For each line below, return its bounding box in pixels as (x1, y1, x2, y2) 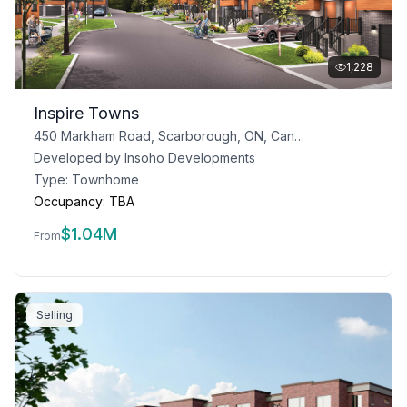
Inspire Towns (34, 104, 139, 123)
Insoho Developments (124, 150, 255, 165)
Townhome (72, 172, 139, 187)
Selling (36, 308, 73, 322)
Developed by (34, 150, 124, 165)
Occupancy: (34, 194, 105, 209)
